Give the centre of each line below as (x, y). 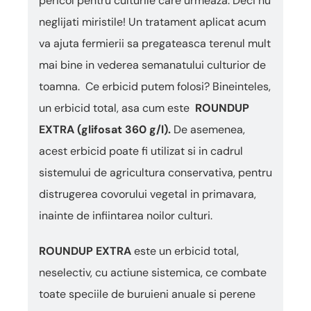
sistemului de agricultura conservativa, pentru (155, 173)
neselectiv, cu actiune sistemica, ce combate (153, 272)
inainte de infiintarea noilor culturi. (126, 216)
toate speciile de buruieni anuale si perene (147, 294)
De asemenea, (208, 129)
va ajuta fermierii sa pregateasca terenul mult (155, 43)
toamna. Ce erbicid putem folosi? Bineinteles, (155, 86)
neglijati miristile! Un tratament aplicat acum (152, 22)
